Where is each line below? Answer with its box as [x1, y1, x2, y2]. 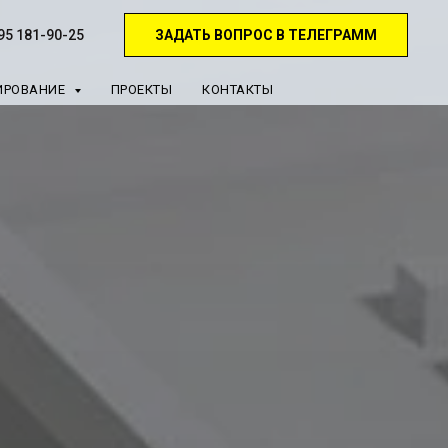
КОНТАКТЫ [202, 82, 273, 97]
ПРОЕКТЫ [110, 82, 172, 97]
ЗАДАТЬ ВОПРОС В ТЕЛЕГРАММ [155, 26, 377, 43]
